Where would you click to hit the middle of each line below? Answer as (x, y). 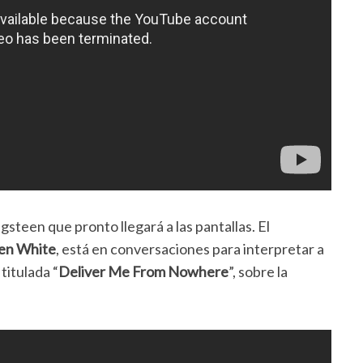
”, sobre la (258, 272)
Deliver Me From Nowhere (143, 272)
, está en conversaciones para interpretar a (190, 249)
